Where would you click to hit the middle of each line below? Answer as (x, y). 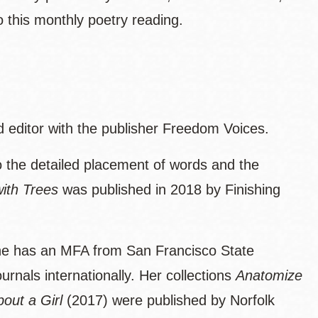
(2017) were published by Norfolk (171, 300)
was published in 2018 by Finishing (169, 190)
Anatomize (269, 275)
